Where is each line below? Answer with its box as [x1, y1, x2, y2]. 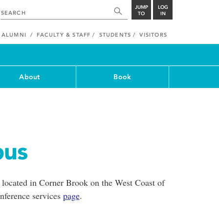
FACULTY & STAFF [37, 32, 91, 38]
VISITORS [139, 32, 167, 38]
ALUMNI [1, 32, 26, 38]
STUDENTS [99, 32, 131, 38]
